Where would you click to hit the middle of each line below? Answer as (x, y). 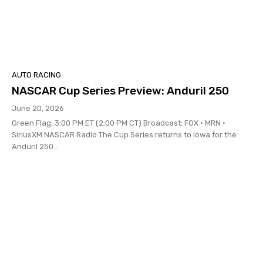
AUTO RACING (36, 75)
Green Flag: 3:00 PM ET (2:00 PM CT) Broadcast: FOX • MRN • (77, 123)
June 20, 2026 (38, 109)
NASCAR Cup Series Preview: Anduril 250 (120, 91)
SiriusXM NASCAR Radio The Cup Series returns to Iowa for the (55, 135)
